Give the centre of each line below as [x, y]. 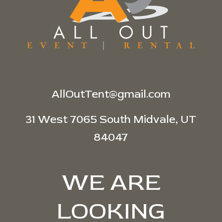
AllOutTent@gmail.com [111, 94]
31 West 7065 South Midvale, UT [111, 119]
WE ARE [111, 182]
